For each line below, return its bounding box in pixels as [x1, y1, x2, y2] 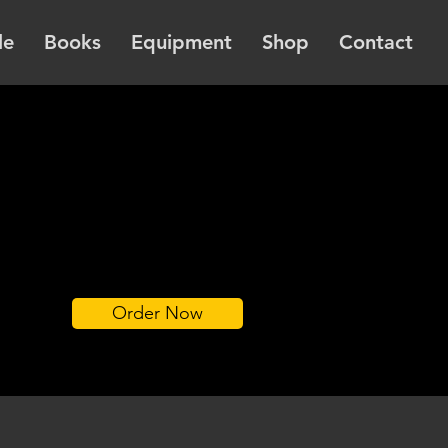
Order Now [112, 302, 203, 324]
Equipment [131, 30, 232, 54]
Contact [339, 30, 413, 54]
